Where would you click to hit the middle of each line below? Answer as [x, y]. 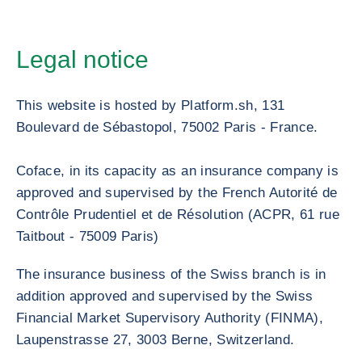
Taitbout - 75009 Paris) [88, 236]
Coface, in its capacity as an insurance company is [177, 171]
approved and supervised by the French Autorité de [177, 193]
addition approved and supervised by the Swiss [165, 296]
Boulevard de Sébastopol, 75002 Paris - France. [167, 127]
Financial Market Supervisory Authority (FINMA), [170, 318]
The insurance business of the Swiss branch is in [171, 274]
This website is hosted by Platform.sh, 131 [151, 105]
